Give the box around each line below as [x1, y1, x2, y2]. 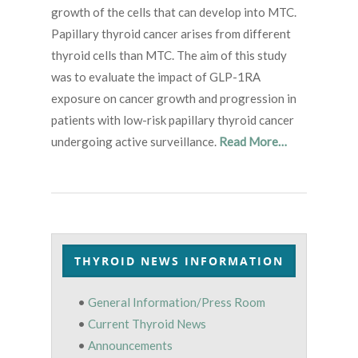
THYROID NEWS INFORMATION [74, 253, 284, 268]
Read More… [219, 133, 287, 149]
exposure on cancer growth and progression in [51, 90, 296, 105]
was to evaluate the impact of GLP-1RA [51, 69, 261, 84]
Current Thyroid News [87, 316, 206, 331]
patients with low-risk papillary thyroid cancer [51, 112, 294, 127]
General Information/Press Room [87, 294, 265, 309]
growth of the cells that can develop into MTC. [51, 4, 296, 19]
